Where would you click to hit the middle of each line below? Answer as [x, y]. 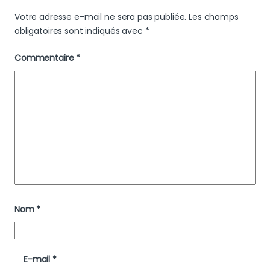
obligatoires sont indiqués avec [80, 31]
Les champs [214, 17]
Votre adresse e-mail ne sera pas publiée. [101, 17]
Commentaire [46, 58]
